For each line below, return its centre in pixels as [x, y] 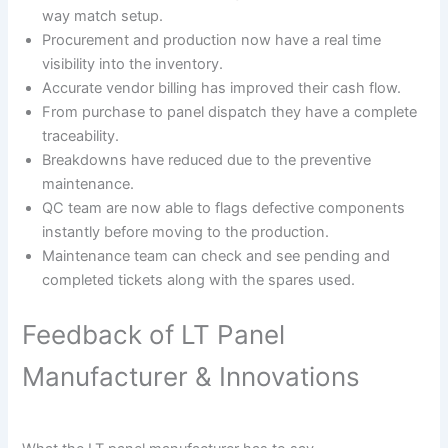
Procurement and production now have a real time [212, 39]
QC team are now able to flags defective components [224, 207]
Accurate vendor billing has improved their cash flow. [222, 87]
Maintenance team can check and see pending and [216, 255]
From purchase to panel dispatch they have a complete [230, 111]
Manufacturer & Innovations [191, 376]
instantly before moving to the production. [186, 231]
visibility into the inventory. [133, 63]
